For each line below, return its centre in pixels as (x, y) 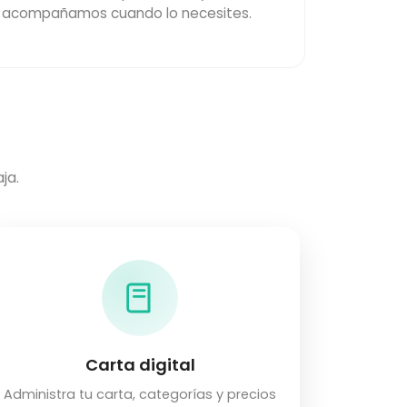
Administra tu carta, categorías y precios (140, 395)
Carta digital (140, 365)
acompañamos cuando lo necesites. (127, 14)
